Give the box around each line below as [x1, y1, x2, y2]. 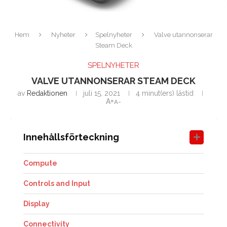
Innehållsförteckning [23, 132, 119, 143]
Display [23, 200, 50, 208]
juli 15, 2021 [83, 89, 120, 98]
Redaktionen [27, 89, 67, 98]
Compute [23, 159, 57, 168]
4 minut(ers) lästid [136, 89, 194, 98]
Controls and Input [23, 179, 90, 188]
